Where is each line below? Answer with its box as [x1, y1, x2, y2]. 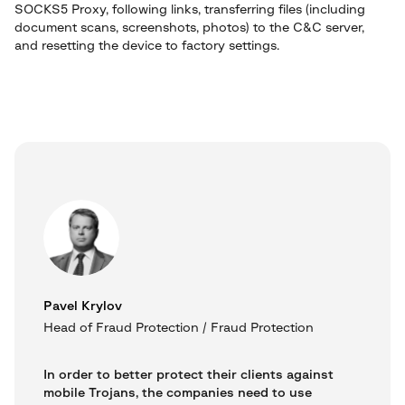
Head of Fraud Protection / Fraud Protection [43, 322, 314, 334]
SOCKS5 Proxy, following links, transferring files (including [14, 4, 365, 16]
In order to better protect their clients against [43, 369, 334, 381]
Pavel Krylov [43, 300, 122, 313]
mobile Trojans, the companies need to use [43, 387, 312, 400]
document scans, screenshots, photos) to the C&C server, [14, 22, 364, 34]
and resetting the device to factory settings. [14, 40, 279, 52]
